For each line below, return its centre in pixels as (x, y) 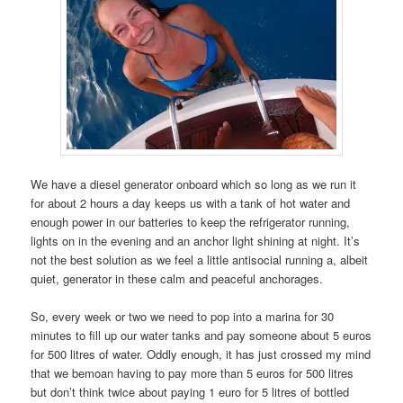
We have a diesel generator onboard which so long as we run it (194, 184)
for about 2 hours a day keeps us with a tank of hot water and (191, 203)
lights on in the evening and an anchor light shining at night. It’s (196, 241)
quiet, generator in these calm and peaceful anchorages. (177, 279)
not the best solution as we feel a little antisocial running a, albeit (200, 260)
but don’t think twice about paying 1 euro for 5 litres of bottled (190, 392)
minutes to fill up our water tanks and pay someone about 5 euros (201, 336)
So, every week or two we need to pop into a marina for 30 (183, 317)
